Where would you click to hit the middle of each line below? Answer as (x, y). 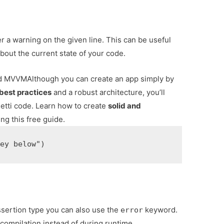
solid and (125, 106)
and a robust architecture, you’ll (108, 92)
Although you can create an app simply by (101, 79)
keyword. (160, 210)
